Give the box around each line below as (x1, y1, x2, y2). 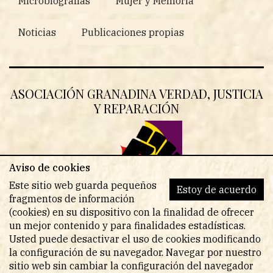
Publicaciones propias (82, 26, 184, 39)
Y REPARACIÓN (94, 100, 179, 117)
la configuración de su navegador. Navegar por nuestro (9, 246, 261, 258)
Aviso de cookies (9, 161, 90, 174)
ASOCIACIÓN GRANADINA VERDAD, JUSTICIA (10, 85, 263, 102)
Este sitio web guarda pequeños (9, 179, 157, 191)
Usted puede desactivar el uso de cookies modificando (9, 233, 261, 245)
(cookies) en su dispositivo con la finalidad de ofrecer (9, 206, 254, 218)
